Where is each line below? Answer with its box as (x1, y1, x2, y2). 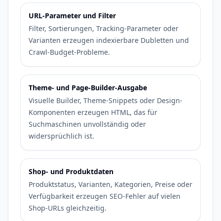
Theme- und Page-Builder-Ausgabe (29, 83, 147, 92)
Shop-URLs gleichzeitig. (29, 203, 107, 213)
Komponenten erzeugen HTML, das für (29, 108, 157, 117)
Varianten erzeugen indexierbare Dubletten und (29, 36, 189, 45)
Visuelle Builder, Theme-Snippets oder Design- (29, 96, 183, 105)
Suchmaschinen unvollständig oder (29, 119, 146, 129)
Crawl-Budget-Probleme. (29, 47, 110, 57)
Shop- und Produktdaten (29, 167, 113, 176)
